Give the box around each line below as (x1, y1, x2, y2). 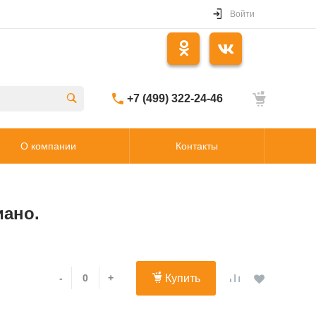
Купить (165, 272, 200, 285)
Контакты (176, 140, 218, 152)
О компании (20, 140, 76, 152)
